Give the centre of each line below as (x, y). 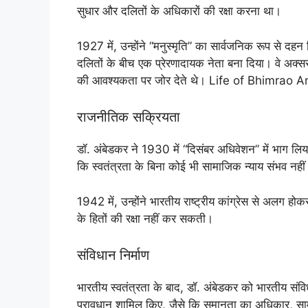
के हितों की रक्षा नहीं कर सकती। (145, 218)
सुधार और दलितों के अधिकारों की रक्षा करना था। (179, 11)
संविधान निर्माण (113, 255)
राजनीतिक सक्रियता (129, 117)
